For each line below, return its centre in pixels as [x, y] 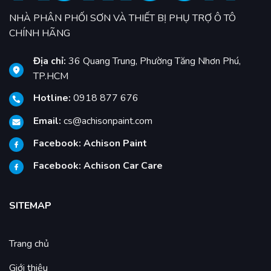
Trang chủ [29, 243]
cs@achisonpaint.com [107, 121]
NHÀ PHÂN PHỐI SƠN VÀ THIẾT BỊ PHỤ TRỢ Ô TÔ [124, 18]
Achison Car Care [123, 165]
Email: [47, 121]
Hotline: [52, 98]
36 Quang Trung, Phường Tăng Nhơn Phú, [153, 61]
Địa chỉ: [50, 61]
